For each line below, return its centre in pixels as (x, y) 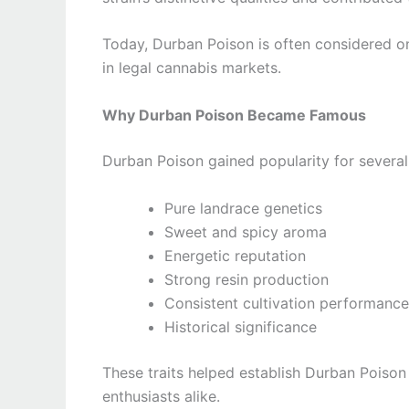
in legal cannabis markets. (192, 68)
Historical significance (241, 326)
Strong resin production (246, 279)
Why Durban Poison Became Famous (234, 115)
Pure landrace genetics (243, 208)
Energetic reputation (235, 255)
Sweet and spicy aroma (246, 231)
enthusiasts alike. (161, 396)
